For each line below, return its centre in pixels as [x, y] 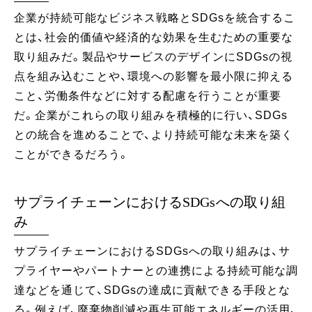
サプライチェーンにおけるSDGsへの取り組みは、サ [152, 251]
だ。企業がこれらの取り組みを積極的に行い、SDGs [151, 115]
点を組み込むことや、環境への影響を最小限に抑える [154, 76]
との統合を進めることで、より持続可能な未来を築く [154, 134]
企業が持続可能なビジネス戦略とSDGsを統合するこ [155, 17]
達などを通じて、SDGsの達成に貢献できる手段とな [152, 290]
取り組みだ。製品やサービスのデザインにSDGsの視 [153, 56]
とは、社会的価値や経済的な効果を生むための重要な [154, 37]
